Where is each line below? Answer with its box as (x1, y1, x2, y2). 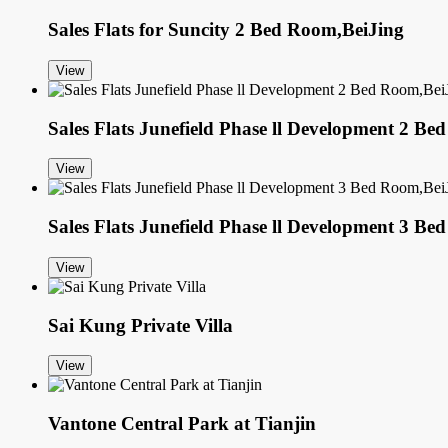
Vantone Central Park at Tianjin (48, 412, 316, 434)
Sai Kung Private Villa (48, 314, 233, 336)
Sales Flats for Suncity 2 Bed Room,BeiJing (48, 19, 404, 41)
